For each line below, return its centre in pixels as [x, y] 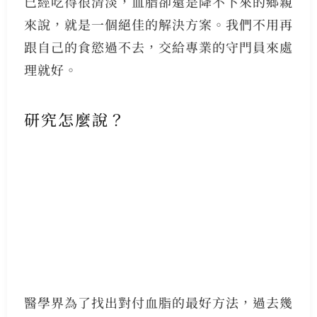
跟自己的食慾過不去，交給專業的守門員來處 [158, 47]
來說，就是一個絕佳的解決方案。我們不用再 [158, 24]
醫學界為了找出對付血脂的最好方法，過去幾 [158, 302]
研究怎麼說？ [75, 119]
